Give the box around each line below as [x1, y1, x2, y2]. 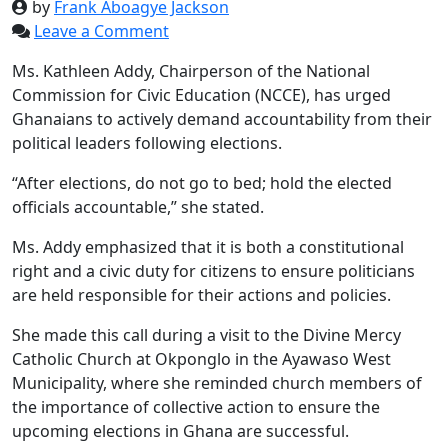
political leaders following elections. [12, 131, 282, 154]
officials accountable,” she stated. [12, 195, 264, 218]
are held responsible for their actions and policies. [12, 283, 391, 306]
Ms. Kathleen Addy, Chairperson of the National [12, 59, 370, 82]
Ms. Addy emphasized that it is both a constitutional [12, 235, 404, 258]
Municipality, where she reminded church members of [12, 371, 422, 394]
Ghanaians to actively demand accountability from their [12, 107, 432, 130]
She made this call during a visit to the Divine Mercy [12, 323, 401, 346]
